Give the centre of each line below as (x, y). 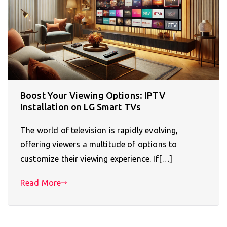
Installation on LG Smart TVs (81, 107)
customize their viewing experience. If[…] (97, 159)
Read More (41, 183)
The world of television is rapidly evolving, (99, 130)
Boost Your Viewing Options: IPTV (93, 96)
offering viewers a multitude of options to (99, 145)
